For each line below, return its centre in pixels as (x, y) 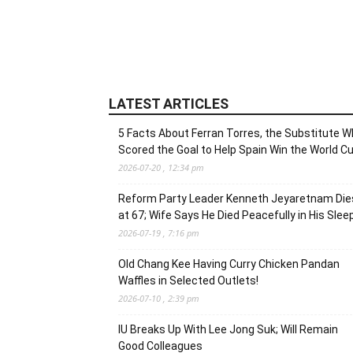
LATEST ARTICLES (169, 104)
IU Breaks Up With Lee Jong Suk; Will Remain (228, 329)
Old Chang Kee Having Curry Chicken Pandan (229, 264)
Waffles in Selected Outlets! (188, 281)
